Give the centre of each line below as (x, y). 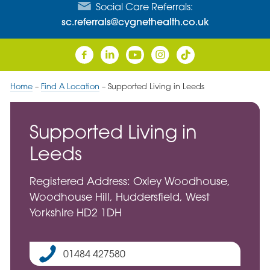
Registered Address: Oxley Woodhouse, (130, 181)
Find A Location (70, 86)
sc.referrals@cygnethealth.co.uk (135, 21)
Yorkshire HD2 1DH (75, 213)
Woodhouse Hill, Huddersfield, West (119, 197)
